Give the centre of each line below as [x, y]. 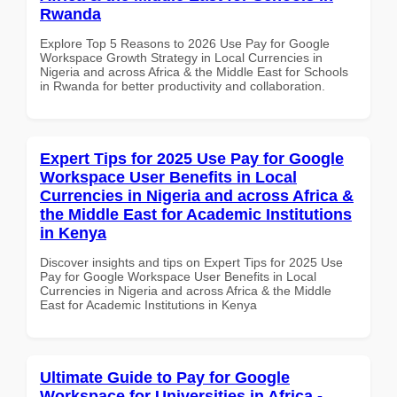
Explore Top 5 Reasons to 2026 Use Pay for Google [185, 43]
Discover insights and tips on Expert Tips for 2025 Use [191, 262]
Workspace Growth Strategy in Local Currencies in [181, 57]
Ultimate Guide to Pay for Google [165, 377]
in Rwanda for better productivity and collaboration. [183, 86]
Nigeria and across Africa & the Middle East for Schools [194, 71]
